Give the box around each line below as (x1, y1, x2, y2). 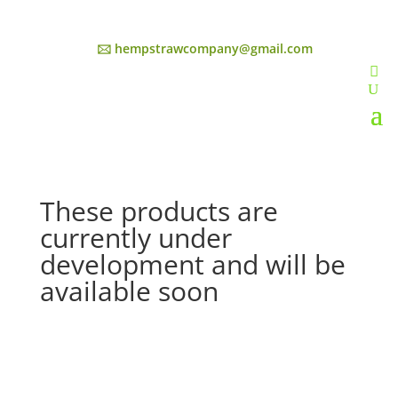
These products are (39, 193, 278, 229)
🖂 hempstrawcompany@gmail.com (96, 40, 313, 57)
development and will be (39, 246, 346, 283)
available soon (39, 273, 219, 309)
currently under (39, 219, 232, 256)
